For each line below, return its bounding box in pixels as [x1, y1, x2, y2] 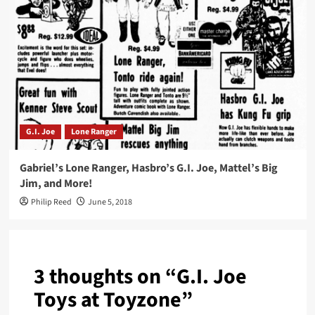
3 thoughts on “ [33, 262, 176, 292]
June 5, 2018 [87, 196, 132, 209]
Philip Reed [30, 196, 72, 209]
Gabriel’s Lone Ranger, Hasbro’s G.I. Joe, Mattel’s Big [19, 160, 278, 176]
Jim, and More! [19, 176, 92, 192]
